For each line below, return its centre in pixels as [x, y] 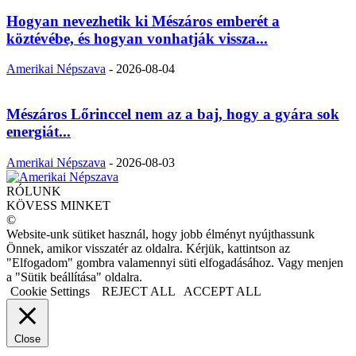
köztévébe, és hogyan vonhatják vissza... [137, 38]
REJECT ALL [139, 291]
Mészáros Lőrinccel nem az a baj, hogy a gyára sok [173, 114]
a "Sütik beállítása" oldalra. [74, 277]
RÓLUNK [34, 191]
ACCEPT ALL [222, 291]
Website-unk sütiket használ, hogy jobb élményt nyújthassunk [161, 234]
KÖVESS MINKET [58, 205]
